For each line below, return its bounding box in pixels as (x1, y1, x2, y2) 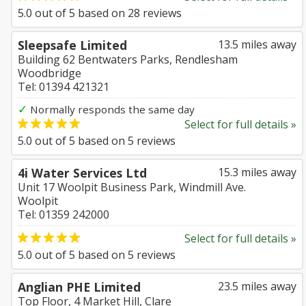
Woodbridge (18, 66, 81, 81)
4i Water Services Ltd (18, 165, 147, 181)
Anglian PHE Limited (18, 279, 141, 295)
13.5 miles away (218, 37, 296, 52)
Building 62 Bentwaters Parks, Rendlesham (18, 52, 238, 67)
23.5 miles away (218, 279, 296, 294)
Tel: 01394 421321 (18, 79, 109, 94)
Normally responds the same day (27, 102, 195, 116)
